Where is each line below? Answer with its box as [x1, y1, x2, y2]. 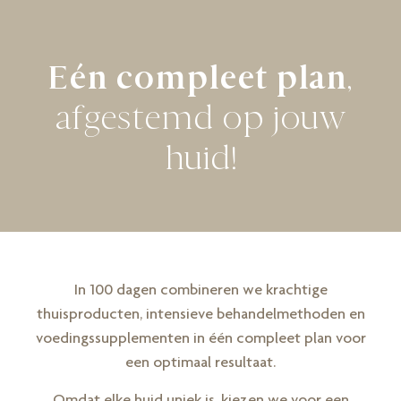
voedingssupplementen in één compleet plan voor [35, 328, 366, 347]
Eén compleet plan [48, 57, 346, 98]
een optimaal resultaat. [125, 352, 276, 371]
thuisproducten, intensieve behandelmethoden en [36, 303, 365, 323]
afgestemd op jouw [55, 98, 346, 139]
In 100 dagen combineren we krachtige [73, 279, 328, 299]
